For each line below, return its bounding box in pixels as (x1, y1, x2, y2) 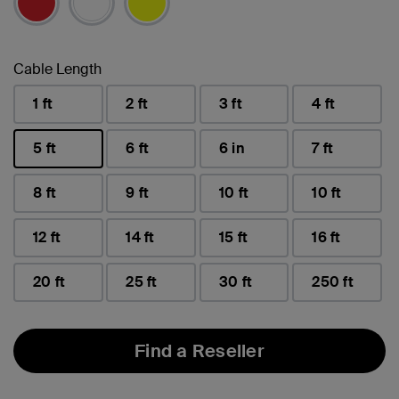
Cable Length (13, 60, 102, 78)
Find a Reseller (134, 339, 265, 362)
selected (12, 167, 70, 185)
